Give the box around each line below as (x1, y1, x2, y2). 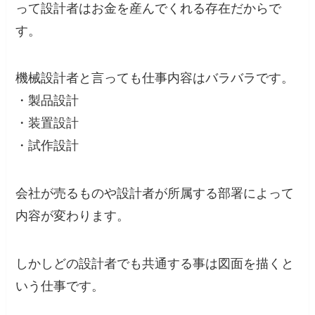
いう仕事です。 (15, 278, 105, 293)
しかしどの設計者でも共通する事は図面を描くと (15, 256, 295, 271)
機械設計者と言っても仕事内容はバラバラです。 (15, 71, 295, 86)
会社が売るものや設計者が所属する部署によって (15, 186, 295, 201)
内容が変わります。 (15, 209, 130, 224)
